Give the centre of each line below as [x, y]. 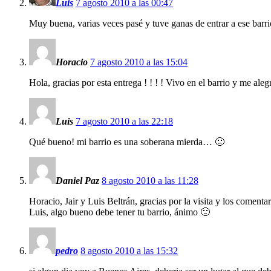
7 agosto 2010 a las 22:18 [124, 121]
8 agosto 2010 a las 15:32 [129, 250]
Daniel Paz [77, 180]
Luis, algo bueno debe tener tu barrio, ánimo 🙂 [119, 212]
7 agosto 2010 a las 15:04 [139, 62]
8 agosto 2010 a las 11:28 [150, 180]
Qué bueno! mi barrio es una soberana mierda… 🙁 [127, 142]
